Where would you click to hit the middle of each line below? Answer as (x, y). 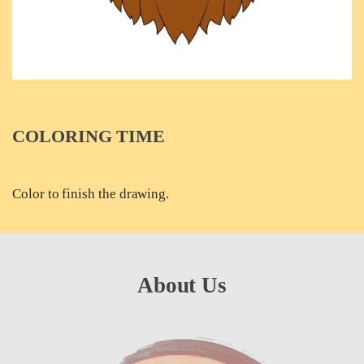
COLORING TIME (89, 136)
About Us (182, 286)
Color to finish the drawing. (91, 194)
